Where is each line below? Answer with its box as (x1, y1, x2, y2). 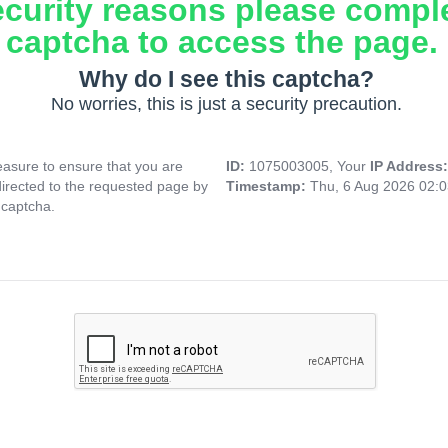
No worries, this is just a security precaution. (50, 94, 402, 115)
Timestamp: (226, 178, 310, 195)
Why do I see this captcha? (78, 66, 374, 93)
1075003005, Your (249, 158, 370, 175)
